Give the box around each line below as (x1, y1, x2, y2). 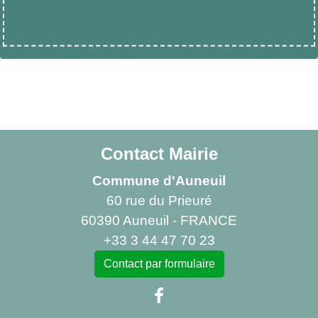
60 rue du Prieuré (106, 193, 212, 209)
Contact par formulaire (103, 258, 215, 270)
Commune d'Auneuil (92, 173, 226, 189)
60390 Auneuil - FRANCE (81, 213, 237, 229)
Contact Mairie (100, 144, 218, 164)
